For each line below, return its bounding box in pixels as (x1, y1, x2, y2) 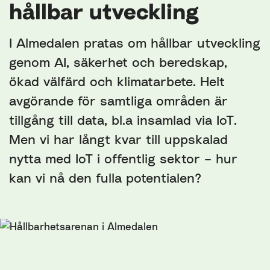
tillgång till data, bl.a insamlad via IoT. (9, 112, 237, 128)
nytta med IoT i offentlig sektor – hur (9, 151, 237, 166)
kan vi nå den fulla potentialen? (9, 170, 201, 186)
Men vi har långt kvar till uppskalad (9, 131, 228, 147)
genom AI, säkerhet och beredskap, (9, 54, 227, 70)
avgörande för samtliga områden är (9, 93, 228, 108)
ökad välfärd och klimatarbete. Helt (9, 74, 225, 89)
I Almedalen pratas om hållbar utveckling (9, 35, 260, 51)
